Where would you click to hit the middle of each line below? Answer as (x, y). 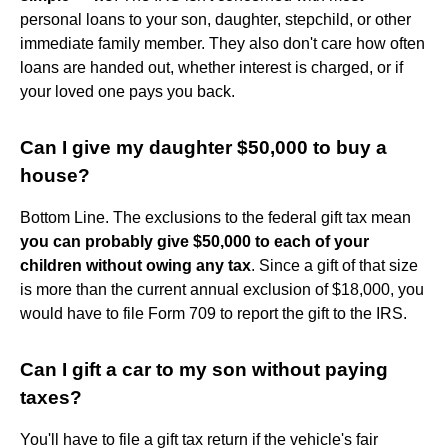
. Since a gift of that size (334, 265)
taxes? (51, 397)
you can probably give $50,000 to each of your (194, 241)
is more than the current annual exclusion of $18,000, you (222, 289)
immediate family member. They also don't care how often (222, 43)
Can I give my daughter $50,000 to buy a (203, 147)
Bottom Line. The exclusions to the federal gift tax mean (215, 217)
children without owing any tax (135, 265)
